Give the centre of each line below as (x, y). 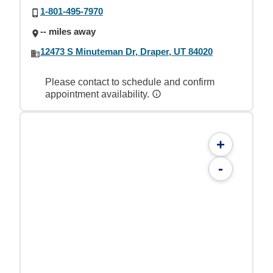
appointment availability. (98, 94)
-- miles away (68, 31)
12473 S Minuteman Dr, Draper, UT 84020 (126, 52)
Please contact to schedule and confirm (130, 82)
